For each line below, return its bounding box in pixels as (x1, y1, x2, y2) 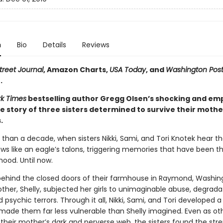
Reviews (82, 40, 110, 50)
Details (42, 40, 66, 50)
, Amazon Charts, (43, 65, 110, 75)
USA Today (109, 65, 146, 75)
